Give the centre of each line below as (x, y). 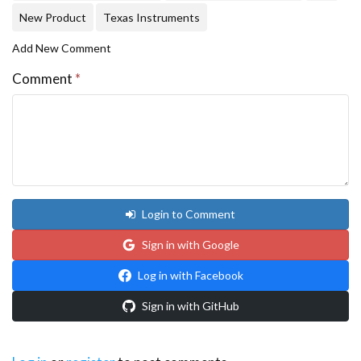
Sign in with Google (190, 244)
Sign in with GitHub (190, 305)
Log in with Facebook (190, 275)
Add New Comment (62, 48)
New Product (53, 17)
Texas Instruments (151, 17)
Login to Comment (189, 214)
